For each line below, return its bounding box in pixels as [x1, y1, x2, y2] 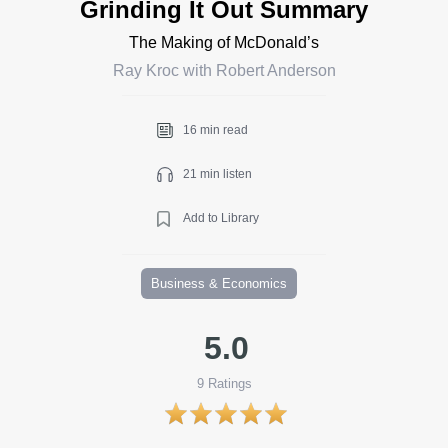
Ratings [203, 375, 252, 391]
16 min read [183, 122, 248, 137]
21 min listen [183, 166, 252, 181]
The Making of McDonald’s [129, 33, 319, 51]
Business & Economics [151, 275, 287, 291]
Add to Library [183, 210, 259, 225]
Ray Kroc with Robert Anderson [112, 61, 336, 79]
